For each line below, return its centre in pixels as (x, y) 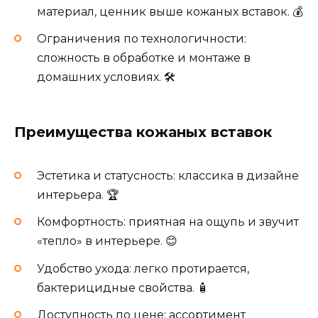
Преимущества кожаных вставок (143, 132)
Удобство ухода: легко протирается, (143, 268)
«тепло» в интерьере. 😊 (107, 241)
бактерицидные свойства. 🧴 (123, 287)
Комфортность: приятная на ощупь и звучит (168, 222)
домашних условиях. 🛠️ (106, 77)
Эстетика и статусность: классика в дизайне (168, 176)
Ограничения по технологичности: (142, 38)
